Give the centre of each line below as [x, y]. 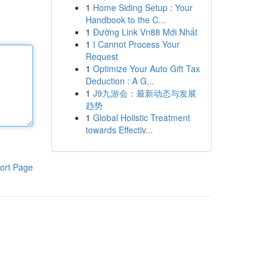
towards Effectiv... [119, 130]
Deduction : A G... [120, 81]
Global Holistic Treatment [141, 117]
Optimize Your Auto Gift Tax [146, 68]
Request [102, 56]
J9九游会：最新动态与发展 [144, 93]
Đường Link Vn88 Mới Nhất [145, 32]
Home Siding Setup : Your [143, 7]
